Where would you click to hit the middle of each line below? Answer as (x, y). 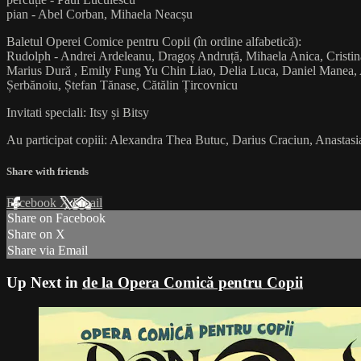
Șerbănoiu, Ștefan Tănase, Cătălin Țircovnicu (122, 85)
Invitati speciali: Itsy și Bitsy (78, 112)
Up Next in (44, 282)
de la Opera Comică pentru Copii (193, 282)
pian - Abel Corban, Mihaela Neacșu (100, 14)
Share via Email (48, 251)
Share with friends (48, 171)
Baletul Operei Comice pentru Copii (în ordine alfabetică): (154, 41)
